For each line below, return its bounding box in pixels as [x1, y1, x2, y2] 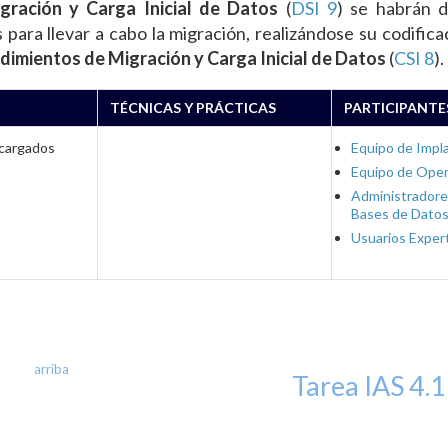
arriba [34, 361, 69, 377]
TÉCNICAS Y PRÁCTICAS [110, 99, 276, 116]
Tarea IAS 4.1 [291, 369, 446, 402]
